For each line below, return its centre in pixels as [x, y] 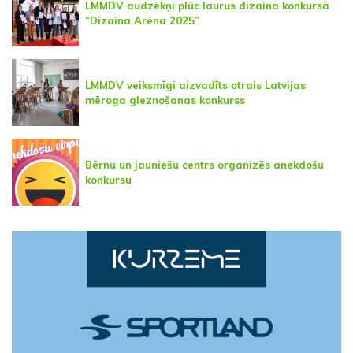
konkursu [108, 179]
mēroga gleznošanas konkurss [165, 100]
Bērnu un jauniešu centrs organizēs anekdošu [204, 164]
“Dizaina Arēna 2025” [142, 20]
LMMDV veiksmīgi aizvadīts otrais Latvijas [195, 85]
